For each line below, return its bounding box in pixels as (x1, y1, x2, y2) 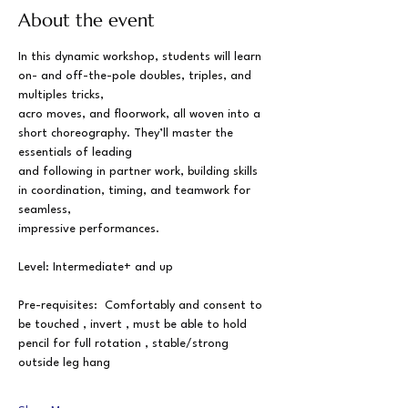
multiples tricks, (18, 89, 104, 101)
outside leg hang (18, 357, 110, 369)
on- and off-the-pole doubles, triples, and (18, 70, 255, 82)
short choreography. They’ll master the (18, 127, 237, 139)
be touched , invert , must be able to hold (18, 319, 250, 331)
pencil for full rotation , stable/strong (18, 338, 232, 350)
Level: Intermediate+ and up (18, 261, 173, 273)
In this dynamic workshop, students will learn (18, 51, 265, 63)
